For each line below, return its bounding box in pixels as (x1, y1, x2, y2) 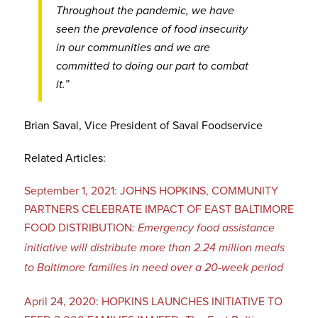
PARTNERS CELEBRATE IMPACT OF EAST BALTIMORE (23, 200, 294, 216)
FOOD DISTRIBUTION (23, 219, 132, 235)
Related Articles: (23, 149, 106, 165)
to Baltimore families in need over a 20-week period (23, 261, 283, 275)
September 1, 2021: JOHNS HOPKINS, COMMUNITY (23, 182, 278, 198)
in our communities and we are (55, 40, 210, 55)
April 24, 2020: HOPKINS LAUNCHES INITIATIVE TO (23, 292, 283, 309)
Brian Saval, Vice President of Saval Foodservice (23, 116, 263, 133)
